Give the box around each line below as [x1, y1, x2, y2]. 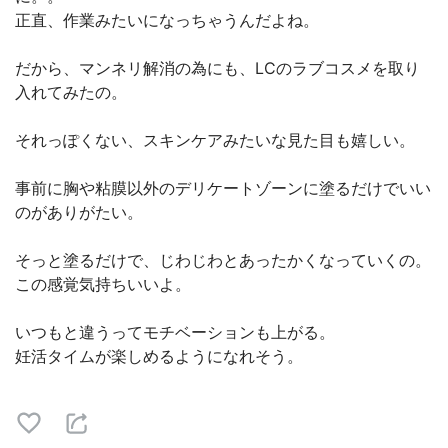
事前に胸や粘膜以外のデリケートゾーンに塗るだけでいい [15, 178, 431, 198]
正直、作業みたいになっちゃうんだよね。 [15, 10, 319, 30]
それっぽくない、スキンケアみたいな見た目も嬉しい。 [15, 130, 415, 150]
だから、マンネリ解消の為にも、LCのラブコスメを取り [15, 58, 420, 78]
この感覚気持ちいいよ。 [15, 274, 191, 294]
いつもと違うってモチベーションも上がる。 [15, 322, 335, 342]
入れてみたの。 [15, 82, 127, 102]
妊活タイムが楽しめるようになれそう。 [15, 346, 303, 366]
